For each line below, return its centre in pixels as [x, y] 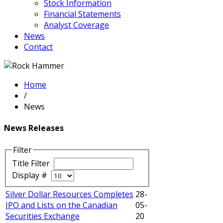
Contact [38, 47]
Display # [32, 175]
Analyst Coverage [76, 25]
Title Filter [32, 164]
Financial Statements [82, 14]
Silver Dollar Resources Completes [69, 194]
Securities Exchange [43, 216]
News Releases [34, 128]
